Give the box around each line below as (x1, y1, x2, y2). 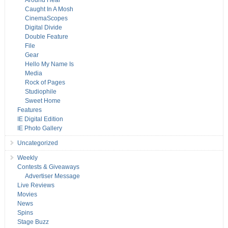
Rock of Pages (24, 79, 65, 87)
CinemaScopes (24, 15, 68, 22)
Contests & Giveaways (17, 163, 79, 171)
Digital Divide (24, 24, 62, 32)
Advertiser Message (24, 173, 80, 180)
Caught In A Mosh (24, 6, 73, 13)
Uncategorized (17, 139, 58, 147)
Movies (17, 191, 37, 198)
